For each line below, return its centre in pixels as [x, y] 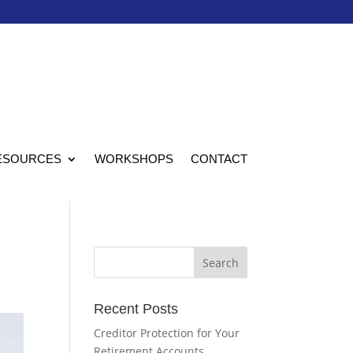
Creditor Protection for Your [167, 333]
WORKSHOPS [134, 159]
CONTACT [219, 159]
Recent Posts [136, 309]
